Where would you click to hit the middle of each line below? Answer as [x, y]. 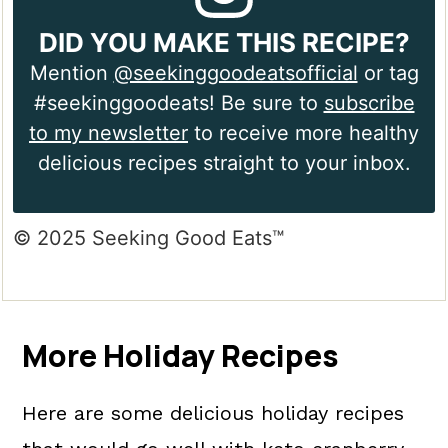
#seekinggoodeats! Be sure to [178, 103]
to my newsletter [108, 133]
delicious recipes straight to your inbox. [224, 163]
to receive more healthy [303, 133]
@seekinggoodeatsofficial [235, 73]
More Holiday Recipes [181, 356]
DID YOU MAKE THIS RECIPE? [224, 43]
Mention [71, 73]
